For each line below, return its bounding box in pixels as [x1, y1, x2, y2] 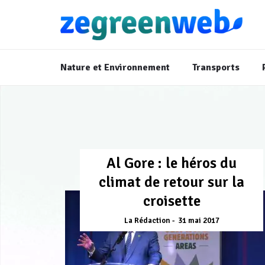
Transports [192, 62, 240, 74]
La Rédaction [124, 216, 170, 226]
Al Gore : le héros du [106, 154, 237, 173]
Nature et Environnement [60, 62, 170, 74]
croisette [143, 192, 201, 211]
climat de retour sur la [99, 173, 244, 192]
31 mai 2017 [177, 216, 219, 226]
